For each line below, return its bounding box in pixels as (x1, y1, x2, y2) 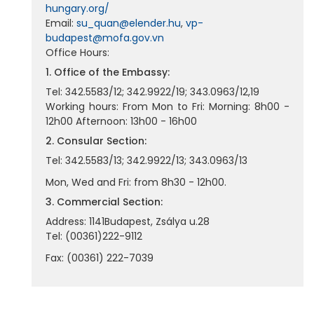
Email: (46, 16, 76, 30)
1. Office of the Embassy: (46, 65, 170, 79)
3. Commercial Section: (46, 195, 163, 209)
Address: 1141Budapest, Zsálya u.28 (46, 214, 210, 228)
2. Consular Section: (46, 134, 146, 148)
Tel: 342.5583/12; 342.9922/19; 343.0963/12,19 (46, 85, 259, 99)
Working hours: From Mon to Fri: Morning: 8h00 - (46, 100, 289, 114)
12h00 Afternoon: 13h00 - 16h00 (46, 114, 197, 128)
